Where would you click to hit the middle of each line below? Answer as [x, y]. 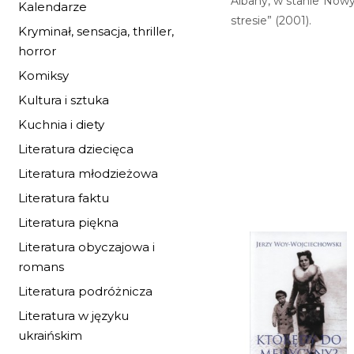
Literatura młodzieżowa [88, 173]
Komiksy [43, 75]
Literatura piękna [68, 222]
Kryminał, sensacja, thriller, [96, 31]
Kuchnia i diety [61, 124]
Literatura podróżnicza [85, 291]
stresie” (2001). [271, 20]
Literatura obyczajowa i [87, 247]
